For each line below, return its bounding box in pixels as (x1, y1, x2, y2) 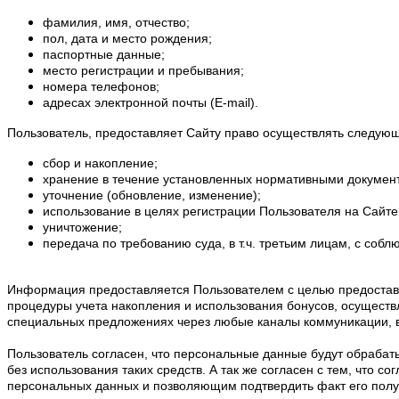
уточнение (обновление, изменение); (43, 187, 261, 202)
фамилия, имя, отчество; (43, 14, 190, 29)
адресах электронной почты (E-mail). (43, 94, 258, 110)
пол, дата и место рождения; (43, 30, 212, 45)
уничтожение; (43, 219, 122, 234)
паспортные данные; (43, 46, 165, 61)
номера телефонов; (43, 78, 159, 94)
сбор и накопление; (43, 155, 158, 170)
